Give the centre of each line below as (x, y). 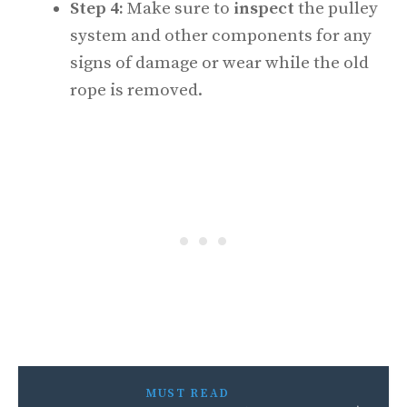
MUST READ (188, 393)
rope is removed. (136, 90)
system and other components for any (221, 35)
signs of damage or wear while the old (219, 63)
